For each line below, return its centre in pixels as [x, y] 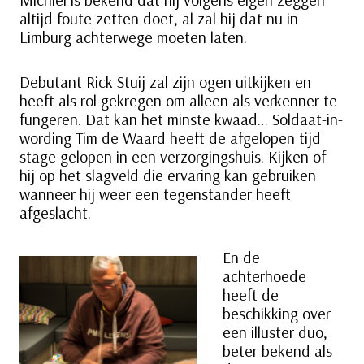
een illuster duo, [275, 332]
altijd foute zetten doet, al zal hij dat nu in [159, 19]
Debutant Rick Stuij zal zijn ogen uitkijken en [165, 82]
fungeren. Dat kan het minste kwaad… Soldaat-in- [181, 119]
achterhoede [264, 276]
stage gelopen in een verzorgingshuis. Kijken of [173, 157]
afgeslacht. [55, 213]
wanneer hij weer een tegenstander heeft [155, 194]
